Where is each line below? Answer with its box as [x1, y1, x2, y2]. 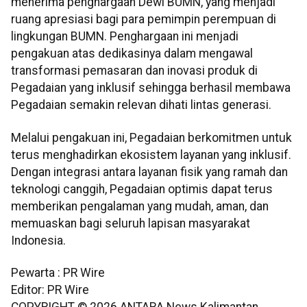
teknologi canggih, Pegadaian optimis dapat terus [11, 182, 273, 196]
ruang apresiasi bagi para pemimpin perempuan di [11, 12, 276, 27]
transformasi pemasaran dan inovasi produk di [11, 64, 258, 78]
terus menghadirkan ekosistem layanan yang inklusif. [11, 147, 291, 162]
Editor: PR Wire [11, 283, 89, 297]
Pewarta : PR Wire [11, 266, 105, 280]
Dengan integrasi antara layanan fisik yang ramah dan [11, 164, 288, 179]
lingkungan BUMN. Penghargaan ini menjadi [11, 29, 238, 44]
